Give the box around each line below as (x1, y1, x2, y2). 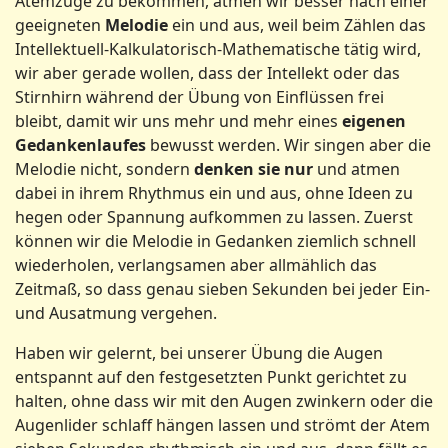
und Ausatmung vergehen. (15, 302, 217, 324)
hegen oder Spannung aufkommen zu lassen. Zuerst (15, 206, 413, 228)
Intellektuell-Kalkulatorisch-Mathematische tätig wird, (15, 38, 421, 60)
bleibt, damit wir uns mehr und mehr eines (15, 110, 342, 132)
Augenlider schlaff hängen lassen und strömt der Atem (15, 414, 430, 436)
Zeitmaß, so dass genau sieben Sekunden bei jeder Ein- (15, 278, 430, 300)
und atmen (313, 158, 400, 180)
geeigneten (15, 14, 105, 36)
